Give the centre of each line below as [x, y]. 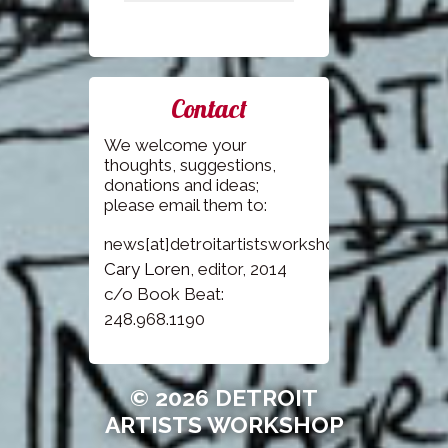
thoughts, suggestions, [190, 165]
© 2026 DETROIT [224, 398]
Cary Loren [147, 269]
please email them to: [185, 205]
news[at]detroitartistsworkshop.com [244, 244]
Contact [209, 109]
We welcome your [175, 145]
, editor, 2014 [238, 269]
